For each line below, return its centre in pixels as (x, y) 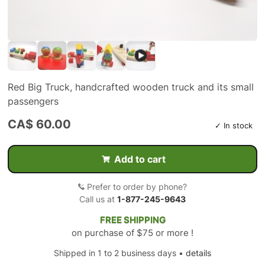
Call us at (98, 199)
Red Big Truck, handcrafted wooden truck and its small (130, 87)
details (198, 253)
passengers (33, 101)
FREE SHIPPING (132, 219)
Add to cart (140, 159)
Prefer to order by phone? (137, 186)
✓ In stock (234, 125)
